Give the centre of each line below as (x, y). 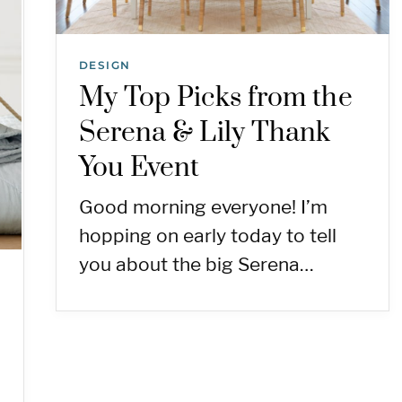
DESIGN (105, 66)
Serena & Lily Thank (205, 133)
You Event (139, 168)
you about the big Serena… (196, 265)
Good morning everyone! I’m (203, 207)
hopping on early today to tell (207, 236)
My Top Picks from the (215, 98)
